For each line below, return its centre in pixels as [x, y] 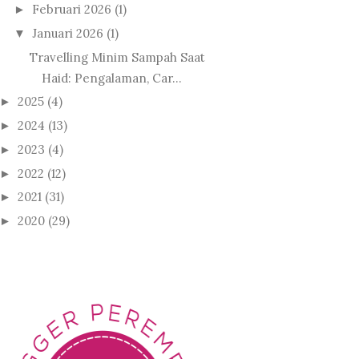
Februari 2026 [72, 9]
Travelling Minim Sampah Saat [117, 57]
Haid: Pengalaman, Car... [111, 78]
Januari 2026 [68, 33]
